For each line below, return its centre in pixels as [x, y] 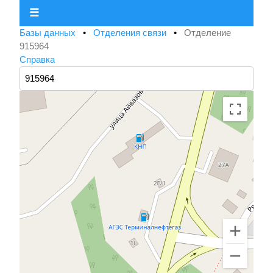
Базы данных [49, 33]
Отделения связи [131, 33]
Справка [37, 60]
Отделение [207, 33]
